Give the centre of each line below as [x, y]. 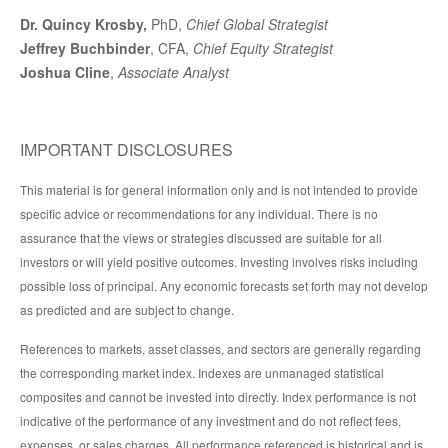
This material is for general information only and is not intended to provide [219, 189]
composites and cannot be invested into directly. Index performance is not [218, 396]
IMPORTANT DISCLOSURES [126, 149]
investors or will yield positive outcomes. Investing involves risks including [219, 261]
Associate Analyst [173, 71]
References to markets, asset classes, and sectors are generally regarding [220, 348]
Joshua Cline [65, 71]
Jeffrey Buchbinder [85, 47]
